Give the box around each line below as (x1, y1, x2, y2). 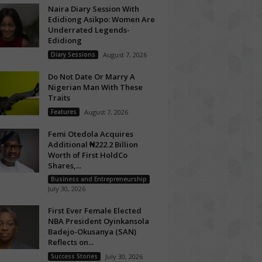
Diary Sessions (50, 50, 95, 58)
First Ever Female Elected (47, 205, 142, 216)
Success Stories (50, 252, 98, 260)
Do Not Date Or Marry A (47, 71, 135, 82)
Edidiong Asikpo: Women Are (47, 14, 155, 25)
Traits (47, 92, 70, 103)
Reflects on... (47, 237, 94, 247)
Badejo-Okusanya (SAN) (47, 226, 136, 237)
